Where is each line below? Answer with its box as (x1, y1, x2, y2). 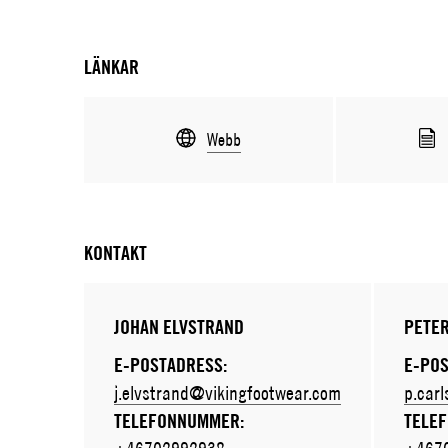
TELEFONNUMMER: (113, 409, 244, 433)
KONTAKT (83, 241, 147, 265)
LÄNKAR (83, 55, 139, 79)
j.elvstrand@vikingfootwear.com (113, 381, 341, 404)
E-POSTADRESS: (113, 353, 227, 377)
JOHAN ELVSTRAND (113, 315, 244, 339)
